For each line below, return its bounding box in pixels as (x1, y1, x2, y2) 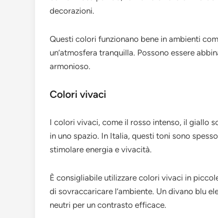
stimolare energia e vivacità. (50, 145, 152, 155)
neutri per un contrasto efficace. (50, 200, 166, 210)
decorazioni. (50, 6, 94, 16)
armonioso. (50, 61, 91, 72)
